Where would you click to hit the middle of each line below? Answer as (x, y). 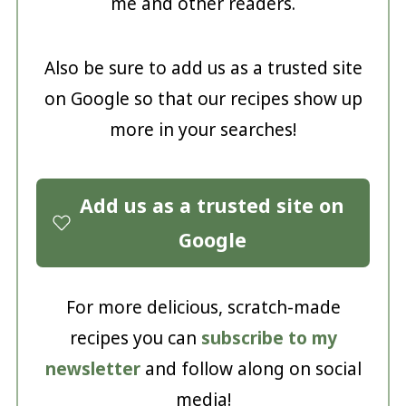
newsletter (92, 368)
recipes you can (135, 338)
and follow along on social (251, 368)
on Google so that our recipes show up (203, 98)
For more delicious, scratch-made (203, 307)
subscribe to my (269, 338)
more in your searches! (203, 129)
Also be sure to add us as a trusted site (203, 68)
